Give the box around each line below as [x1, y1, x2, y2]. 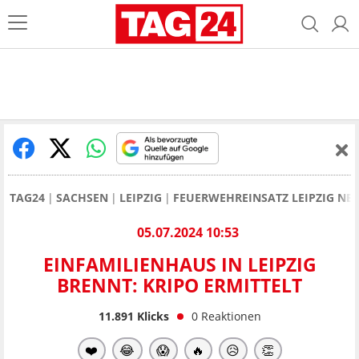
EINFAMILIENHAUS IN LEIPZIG [42, 252, 317, 278]
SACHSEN [56, 190, 108, 205]
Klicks [133, 308, 169, 324]
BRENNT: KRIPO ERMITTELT [57, 272, 302, 299]
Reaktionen [200, 308, 261, 324]
